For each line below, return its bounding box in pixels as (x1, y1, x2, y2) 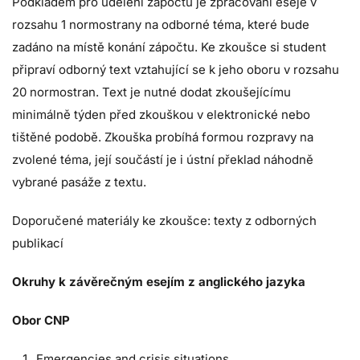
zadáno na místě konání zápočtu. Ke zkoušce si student (12, 39, 326, 55)
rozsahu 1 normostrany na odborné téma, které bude (12, 17, 309, 33)
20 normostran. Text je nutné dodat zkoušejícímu (12, 84, 291, 100)
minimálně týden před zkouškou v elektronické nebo (12, 107, 310, 123)
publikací (12, 235, 63, 252)
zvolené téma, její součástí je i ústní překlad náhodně (12, 152, 313, 168)
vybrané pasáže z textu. (12, 174, 146, 190)
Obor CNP (12, 313, 70, 329)
